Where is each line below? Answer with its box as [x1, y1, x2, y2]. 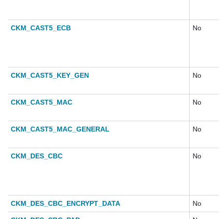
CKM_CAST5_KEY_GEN [11, 71, 89, 80]
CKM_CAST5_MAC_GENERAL [11, 125, 109, 133]
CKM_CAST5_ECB [11, 24, 71, 32]
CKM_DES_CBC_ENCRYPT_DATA [11, 199, 120, 208]
